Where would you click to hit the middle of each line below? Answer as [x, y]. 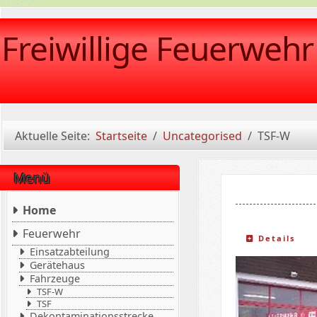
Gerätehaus [58, 265]
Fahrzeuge [55, 278]
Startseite [121, 136]
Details [275, 238]
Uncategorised [202, 136]
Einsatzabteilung [70, 252]
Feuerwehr [52, 234]
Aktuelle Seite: [55, 136]
